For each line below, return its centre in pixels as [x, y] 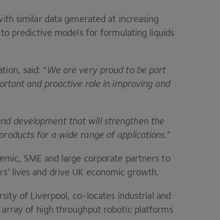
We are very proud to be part [106, 69]
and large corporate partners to [106, 158]
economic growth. [121, 172]
